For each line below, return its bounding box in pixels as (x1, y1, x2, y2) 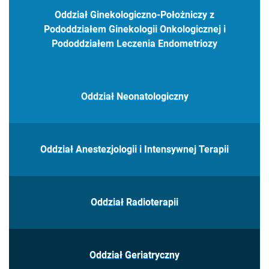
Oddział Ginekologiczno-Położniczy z (55, 9, 214, 21)
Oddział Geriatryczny (89, 249, 180, 261)
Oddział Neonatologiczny (80, 91, 189, 103)
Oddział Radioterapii (91, 196, 178, 208)
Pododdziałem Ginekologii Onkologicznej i (43, 23, 226, 35)
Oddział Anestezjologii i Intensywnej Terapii (40, 144, 229, 156)
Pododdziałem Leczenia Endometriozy (52, 38, 217, 50)
